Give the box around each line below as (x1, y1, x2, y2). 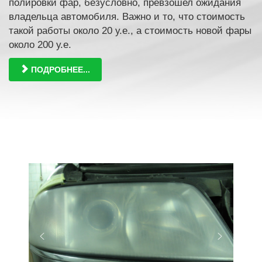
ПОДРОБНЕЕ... (29, 65, 90, 75)
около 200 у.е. (9, 39, 71, 51)
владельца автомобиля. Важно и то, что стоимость (9, 11, 245, 23)
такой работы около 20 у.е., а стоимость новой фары (9, 25, 251, 37)
